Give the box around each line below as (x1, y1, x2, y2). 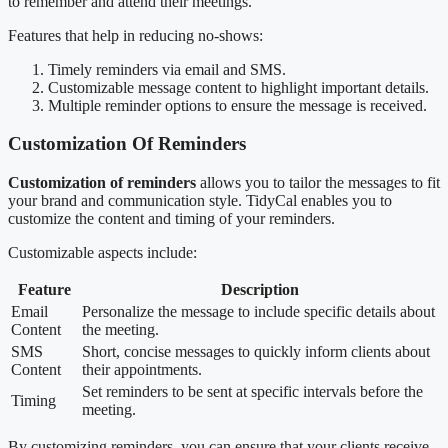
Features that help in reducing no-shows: (8, 26, 263, 44)
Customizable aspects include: (8, 244, 197, 262)
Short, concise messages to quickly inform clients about (82, 343, 430, 361)
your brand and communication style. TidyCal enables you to (8, 192, 392, 210)
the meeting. (82, 321, 159, 339)
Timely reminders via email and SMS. (48, 60, 286, 78)
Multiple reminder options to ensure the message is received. (48, 96, 427, 114)
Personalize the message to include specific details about (82, 303, 435, 321)
